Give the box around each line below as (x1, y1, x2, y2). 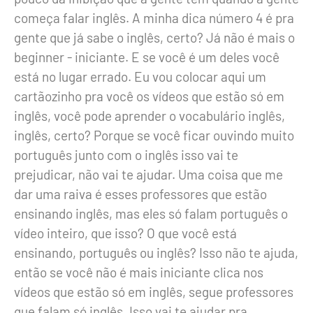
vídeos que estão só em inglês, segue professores (14, 283, 293, 300)
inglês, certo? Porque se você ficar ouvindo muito (14, 126, 294, 143)
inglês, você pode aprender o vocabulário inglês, (14, 107, 285, 124)
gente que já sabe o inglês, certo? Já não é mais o (14, 29, 295, 45)
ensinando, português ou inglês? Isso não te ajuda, (14, 244, 298, 261)
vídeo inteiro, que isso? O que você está (14, 224, 237, 241)
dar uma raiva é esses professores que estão (14, 185, 267, 202)
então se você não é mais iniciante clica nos (14, 263, 263, 280)
